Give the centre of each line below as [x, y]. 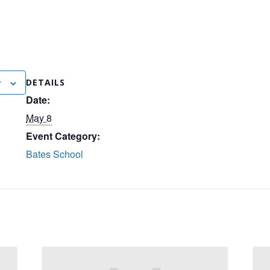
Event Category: [63, 136]
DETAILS [46, 83]
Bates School [55, 154]
